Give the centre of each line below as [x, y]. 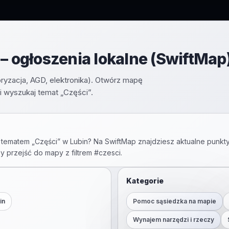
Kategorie [145, 181]
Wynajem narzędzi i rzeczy [174, 220]
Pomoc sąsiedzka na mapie [175, 201]
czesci [110, 153]
